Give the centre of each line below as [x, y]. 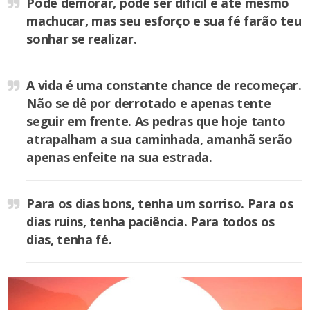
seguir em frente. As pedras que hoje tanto [156, 121]
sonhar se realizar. [82, 38]
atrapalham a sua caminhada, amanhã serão [159, 139]
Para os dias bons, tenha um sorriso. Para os [160, 203]
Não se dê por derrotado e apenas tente [149, 103]
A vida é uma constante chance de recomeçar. [164, 85]
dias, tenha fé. [69, 239]
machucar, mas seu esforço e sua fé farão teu [164, 20]
